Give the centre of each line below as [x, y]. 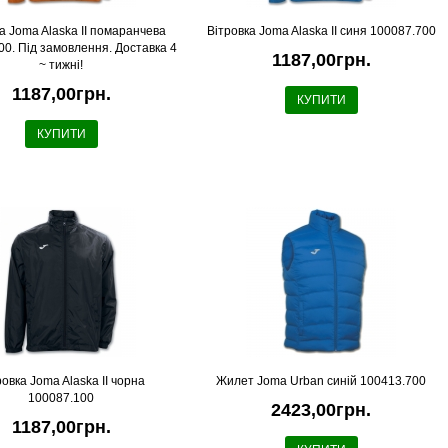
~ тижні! [61, 65]
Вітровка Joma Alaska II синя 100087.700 [321, 31]
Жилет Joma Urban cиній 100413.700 [321, 381]
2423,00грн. [321, 410]
